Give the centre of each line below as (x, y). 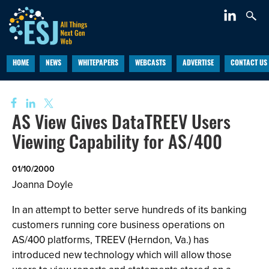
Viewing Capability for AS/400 (117, 144)
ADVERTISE (198, 64)
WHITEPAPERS (98, 64)
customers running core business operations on (118, 225)
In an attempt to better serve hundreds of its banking (129, 210)
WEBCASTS (150, 64)
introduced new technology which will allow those (122, 255)
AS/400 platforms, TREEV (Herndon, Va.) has (110, 240)
